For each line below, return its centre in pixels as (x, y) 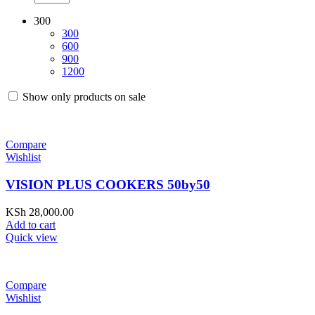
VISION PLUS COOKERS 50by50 (108, 184)
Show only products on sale (83, 97)
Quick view (32, 237)
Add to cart (31, 224)
